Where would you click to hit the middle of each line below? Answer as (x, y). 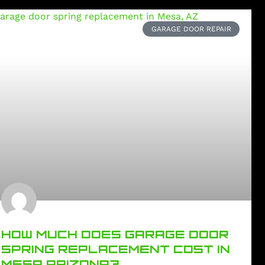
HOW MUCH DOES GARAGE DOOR (115, 234)
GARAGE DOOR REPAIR (191, 29)
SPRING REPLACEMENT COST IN (116, 249)
